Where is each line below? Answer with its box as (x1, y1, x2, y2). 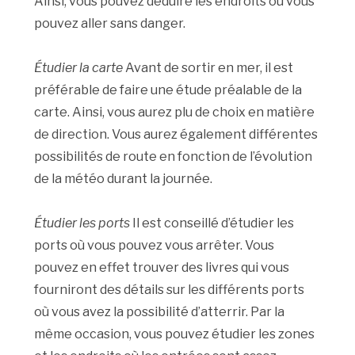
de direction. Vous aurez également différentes (34, 127, 319, 143)
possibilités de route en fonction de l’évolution (34, 149, 313, 165)
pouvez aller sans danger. (34, 16, 186, 32)
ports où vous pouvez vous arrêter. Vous (34, 238, 275, 254)
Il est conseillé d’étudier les (132, 216, 295, 231)
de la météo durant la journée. (34, 171, 213, 187)
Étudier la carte (34, 60, 126, 76)
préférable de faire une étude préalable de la (34, 82, 303, 98)
